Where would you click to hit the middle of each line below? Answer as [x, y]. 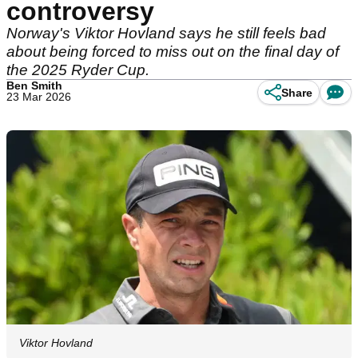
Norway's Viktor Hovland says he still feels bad [166, 33]
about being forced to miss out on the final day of [173, 52]
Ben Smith [34, 86]
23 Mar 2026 [39, 97]
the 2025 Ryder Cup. [78, 70]
